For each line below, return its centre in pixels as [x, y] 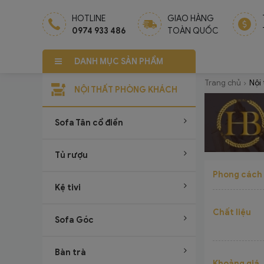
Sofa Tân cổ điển [89, 123]
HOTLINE [89, 19]
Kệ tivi [68, 188]
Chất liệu [232, 212]
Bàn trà [70, 253]
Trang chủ [223, 83]
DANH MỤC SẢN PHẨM [119, 61]
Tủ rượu [71, 155]
